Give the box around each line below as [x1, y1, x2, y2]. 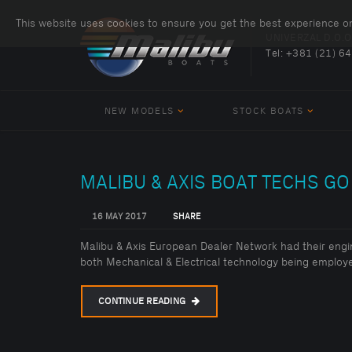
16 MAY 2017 [92, 212, 147, 222]
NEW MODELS [104, 106, 174, 116]
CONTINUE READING [98, 296, 189, 306]
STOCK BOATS [233, 106, 304, 116]
